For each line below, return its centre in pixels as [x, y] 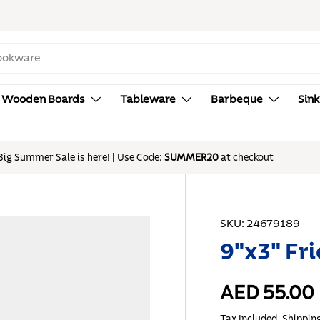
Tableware [148, 99]
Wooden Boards [43, 99]
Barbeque [237, 99]
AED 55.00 [267, 293]
